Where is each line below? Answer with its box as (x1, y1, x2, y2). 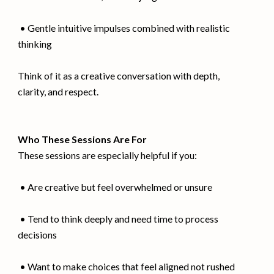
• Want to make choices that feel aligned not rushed (18, 260, 235, 272)
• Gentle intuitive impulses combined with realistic (18, 21, 231, 34)
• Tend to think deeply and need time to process (18, 212, 219, 224)
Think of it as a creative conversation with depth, (18, 69, 220, 81)
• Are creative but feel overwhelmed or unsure (18, 180, 213, 193)
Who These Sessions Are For (18, 133, 147, 145)
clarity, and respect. (18, 85, 99, 97)
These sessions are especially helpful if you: (18, 149, 198, 161)
